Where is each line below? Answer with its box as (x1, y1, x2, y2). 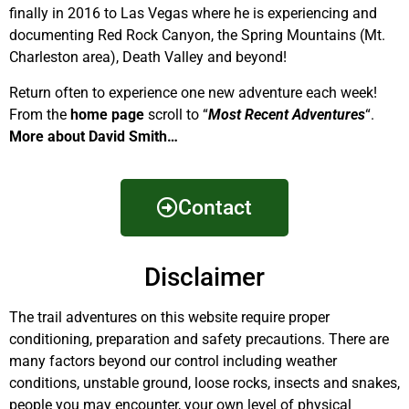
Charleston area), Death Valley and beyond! (9, 48, 287, 67)
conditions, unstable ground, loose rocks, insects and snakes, (9, 374, 400, 393)
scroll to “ (144, 105, 208, 123)
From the (9, 105, 70, 123)
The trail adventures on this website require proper (9, 309, 330, 327)
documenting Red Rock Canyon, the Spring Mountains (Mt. (9, 26, 385, 45)
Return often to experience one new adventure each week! (9, 83, 377, 101)
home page (70, 105, 144, 123)
